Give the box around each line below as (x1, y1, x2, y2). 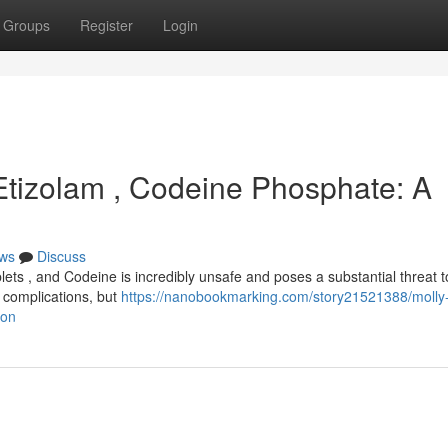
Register (80, 15, 133, 35)
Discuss (37, 246, 86, 266)
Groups (3, 15, 50, 35)
